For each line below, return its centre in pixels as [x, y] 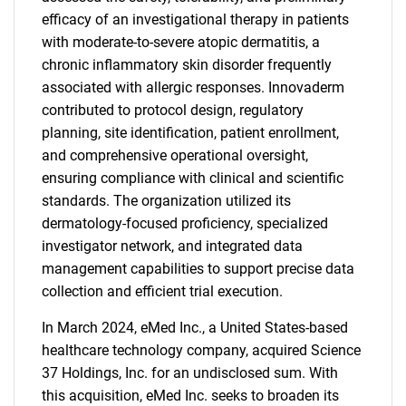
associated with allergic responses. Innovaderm [193, 87]
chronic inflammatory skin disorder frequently [187, 65]
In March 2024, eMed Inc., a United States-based [195, 328]
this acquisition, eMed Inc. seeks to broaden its [190, 396]
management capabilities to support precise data [198, 269]
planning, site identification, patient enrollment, [190, 133]
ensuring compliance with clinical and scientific [193, 178]
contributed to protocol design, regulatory [173, 110]
